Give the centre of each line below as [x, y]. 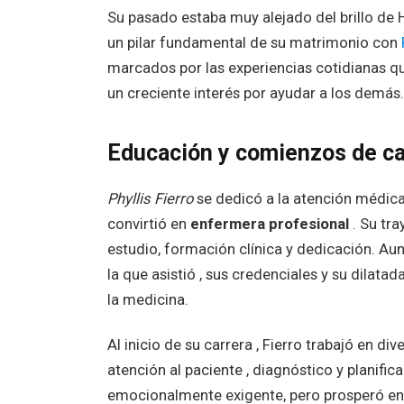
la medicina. [147, 300]
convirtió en [148, 225]
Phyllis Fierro [150, 199]
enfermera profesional [269, 225]
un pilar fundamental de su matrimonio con [254, 42]
